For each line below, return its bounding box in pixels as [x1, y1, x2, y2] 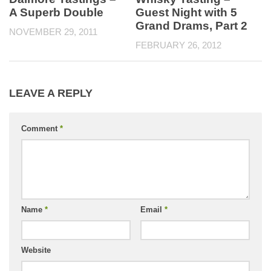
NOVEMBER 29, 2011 [9, 27, 97, 37]
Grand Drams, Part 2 [135, 19, 247, 32]
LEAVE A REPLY [9, 87, 93, 99]
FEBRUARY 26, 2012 [135, 40, 221, 50]
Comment [21, 123, 60, 133]
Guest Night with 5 [135, 6, 237, 19]
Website [21, 245, 51, 255]
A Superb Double [9, 6, 103, 19]
